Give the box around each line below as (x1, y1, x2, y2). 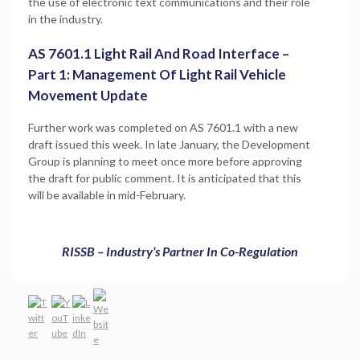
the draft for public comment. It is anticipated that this (28, 170, 301, 185)
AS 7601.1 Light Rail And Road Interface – (28, 44, 289, 62)
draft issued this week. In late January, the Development (28, 137, 310, 151)
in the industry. (28, 11, 103, 26)
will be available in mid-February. (28, 187, 186, 202)
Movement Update (28, 86, 148, 104)
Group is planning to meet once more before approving (28, 153, 302, 168)
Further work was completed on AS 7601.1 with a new (28, 120, 298, 134)
